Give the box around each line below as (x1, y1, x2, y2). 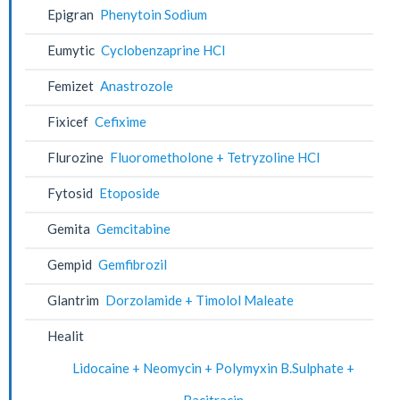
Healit (47, 327, 84, 344)
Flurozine (47, 148, 104, 165)
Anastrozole (100, 77, 174, 94)
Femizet (47, 77, 94, 94)
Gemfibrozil (98, 255, 168, 272)
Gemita (47, 220, 90, 237)
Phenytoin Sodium (100, 5, 208, 22)
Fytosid (47, 184, 93, 201)
